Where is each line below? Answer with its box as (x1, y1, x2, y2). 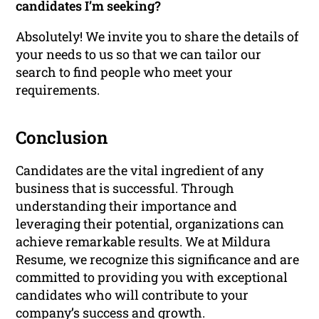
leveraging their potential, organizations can (16, 215, 285, 233)
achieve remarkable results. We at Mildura (16, 233, 271, 251)
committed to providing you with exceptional (16, 268, 288, 286)
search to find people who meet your (16, 63, 234, 81)
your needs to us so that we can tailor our (16, 46, 262, 63)
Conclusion (16, 126, 108, 150)
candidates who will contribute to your (16, 286, 249, 304)
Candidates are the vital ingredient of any (16, 162, 264, 179)
